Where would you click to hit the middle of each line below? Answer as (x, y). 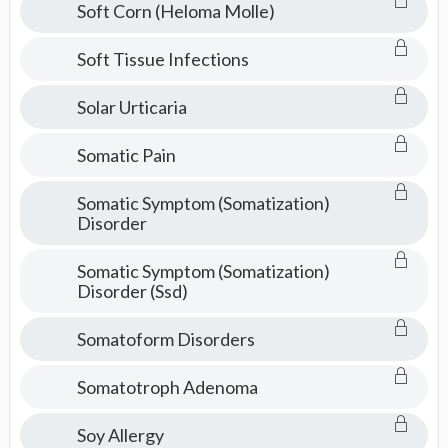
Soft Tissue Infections (162, 59)
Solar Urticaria (131, 107)
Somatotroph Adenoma (167, 387)
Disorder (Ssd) (132, 291)
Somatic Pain (126, 155)
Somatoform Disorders (165, 339)
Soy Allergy (120, 435)
